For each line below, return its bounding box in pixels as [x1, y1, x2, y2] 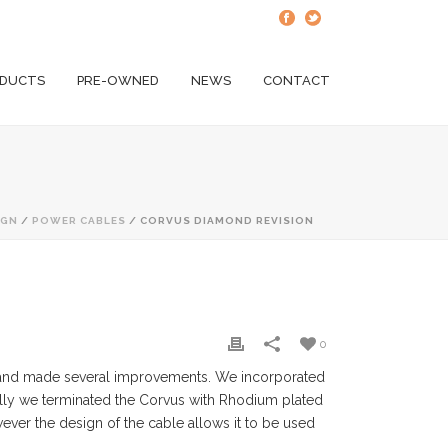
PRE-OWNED [77, 73, 159, 89]
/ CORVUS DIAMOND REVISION [126, 215, 314, 226]
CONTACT [263, 73, 330, 89]
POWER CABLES [32, 215, 126, 226]
